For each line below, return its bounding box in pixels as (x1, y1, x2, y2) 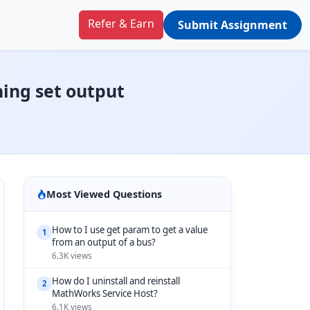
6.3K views (52, 250, 92, 261)
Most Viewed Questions (46, 188, 162, 201)
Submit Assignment (178, 17, 287, 33)
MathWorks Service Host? (52, 287, 158, 300)
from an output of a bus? (52, 236, 156, 248)
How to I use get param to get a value (52, 224, 208, 236)
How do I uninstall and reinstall (52, 275, 180, 287)
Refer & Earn (88, 16, 154, 31)
